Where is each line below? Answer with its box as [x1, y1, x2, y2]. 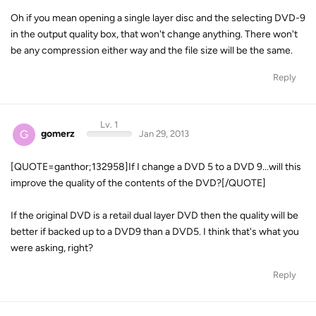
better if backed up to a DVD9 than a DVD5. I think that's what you [11, 225, 299, 238]
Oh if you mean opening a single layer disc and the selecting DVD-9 [11, 12, 305, 24]
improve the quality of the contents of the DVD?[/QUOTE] [11, 176, 266, 189]
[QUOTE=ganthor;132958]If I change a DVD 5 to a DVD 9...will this [11, 160, 301, 173]
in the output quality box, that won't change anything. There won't [11, 28, 298, 40]
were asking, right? [11, 241, 93, 254]
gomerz [41, 128, 75, 140]
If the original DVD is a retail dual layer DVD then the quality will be [11, 209, 298, 221]
